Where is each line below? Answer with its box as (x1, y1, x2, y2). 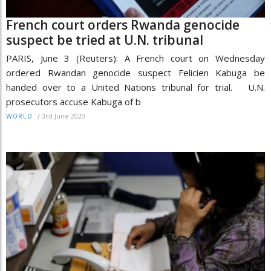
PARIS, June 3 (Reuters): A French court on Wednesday (6, 51, 265, 64)
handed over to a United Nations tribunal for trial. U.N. (6, 80, 265, 93)
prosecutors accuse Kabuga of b (6, 95, 141, 108)
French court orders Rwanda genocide (6, 16, 240, 33)
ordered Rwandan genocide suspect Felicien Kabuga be (6, 66, 265, 79)
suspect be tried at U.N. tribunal (6, 31, 203, 48)
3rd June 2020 (42, 111, 85, 120)
